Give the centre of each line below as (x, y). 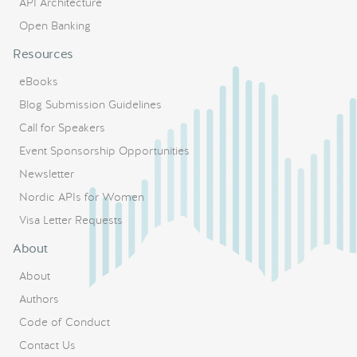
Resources (43, 54)
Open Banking (55, 25)
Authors (39, 299)
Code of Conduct (65, 322)
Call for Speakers (62, 127)
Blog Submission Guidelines (90, 104)
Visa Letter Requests (71, 220)
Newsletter (47, 174)
